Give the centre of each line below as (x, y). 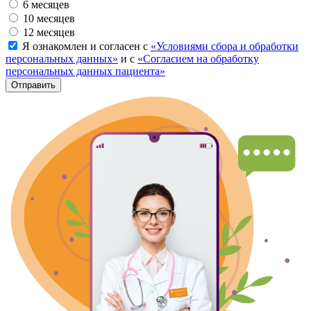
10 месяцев (49, 19)
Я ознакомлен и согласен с (86, 47)
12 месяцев (49, 33)
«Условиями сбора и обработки (225, 47)
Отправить (33, 85)
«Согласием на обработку (198, 59)
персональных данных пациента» (85, 72)
